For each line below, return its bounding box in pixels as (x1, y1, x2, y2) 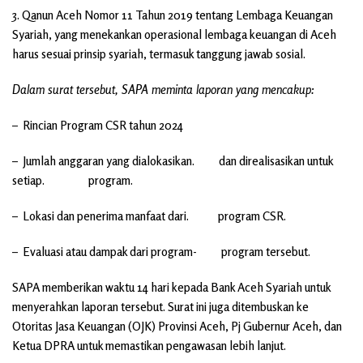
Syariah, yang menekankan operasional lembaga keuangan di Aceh (12, 26, 336, 42)
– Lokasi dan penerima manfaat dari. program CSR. (12, 207, 286, 224)
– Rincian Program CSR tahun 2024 (12, 117, 183, 133)
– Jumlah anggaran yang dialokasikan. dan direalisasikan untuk (12, 152, 333, 169)
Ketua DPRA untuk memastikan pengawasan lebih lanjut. (12, 337, 286, 353)
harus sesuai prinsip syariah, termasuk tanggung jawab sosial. (12, 45, 305, 62)
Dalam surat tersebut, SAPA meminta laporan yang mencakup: (12, 81, 314, 97)
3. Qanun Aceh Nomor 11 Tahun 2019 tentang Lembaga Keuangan (12, 6, 333, 23)
